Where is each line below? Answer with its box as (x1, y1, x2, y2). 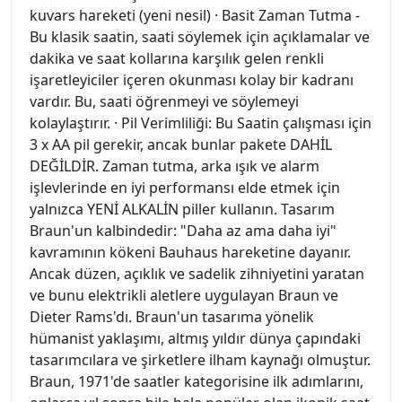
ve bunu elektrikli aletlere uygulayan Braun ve (30, 285, 338, 306)
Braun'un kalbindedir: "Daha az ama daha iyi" (30, 221, 336, 241)
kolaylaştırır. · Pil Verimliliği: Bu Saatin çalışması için (30, 113, 371, 134)
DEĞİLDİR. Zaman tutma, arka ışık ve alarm (30, 156, 319, 177)
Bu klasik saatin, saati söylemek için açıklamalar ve (30, 27, 370, 48)
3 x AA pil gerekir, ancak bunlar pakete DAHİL (30, 135, 332, 155)
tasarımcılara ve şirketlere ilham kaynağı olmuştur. (30, 350, 371, 371)
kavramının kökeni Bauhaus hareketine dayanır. (30, 242, 351, 263)
